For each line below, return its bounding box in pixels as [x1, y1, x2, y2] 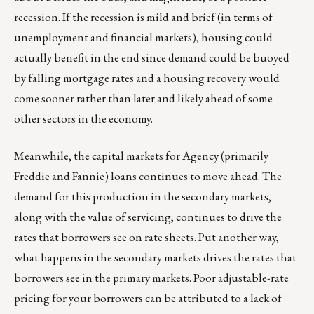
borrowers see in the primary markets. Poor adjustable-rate [14, 270, 289, 286]
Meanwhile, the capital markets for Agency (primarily [14, 148, 268, 164]
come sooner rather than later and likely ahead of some [14, 90, 273, 107]
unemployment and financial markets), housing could [14, 29, 273, 46]
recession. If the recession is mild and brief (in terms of [14, 9, 273, 25]
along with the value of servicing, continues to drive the [14, 209, 282, 225]
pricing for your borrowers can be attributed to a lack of [14, 290, 282, 306]
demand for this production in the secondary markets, [14, 189, 271, 205]
